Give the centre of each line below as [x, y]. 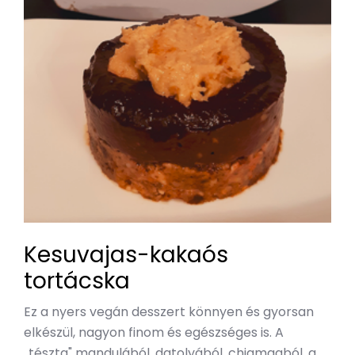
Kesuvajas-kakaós [126, 255]
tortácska [77, 281]
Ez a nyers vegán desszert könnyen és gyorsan [169, 312]
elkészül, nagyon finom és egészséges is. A [154, 333]
